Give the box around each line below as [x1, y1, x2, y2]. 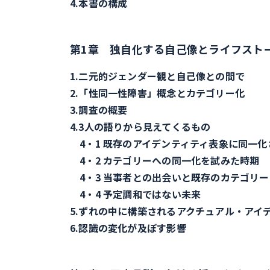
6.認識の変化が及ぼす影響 [70, 221, 186, 235]
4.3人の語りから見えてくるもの [70, 119, 211, 134]
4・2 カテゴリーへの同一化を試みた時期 [70, 153, 260, 168]
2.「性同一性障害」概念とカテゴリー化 [70, 86, 245, 100]
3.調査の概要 [70, 102, 128, 117]
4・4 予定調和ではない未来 [70, 187, 201, 201]
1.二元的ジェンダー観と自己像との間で [70, 69, 245, 83]
